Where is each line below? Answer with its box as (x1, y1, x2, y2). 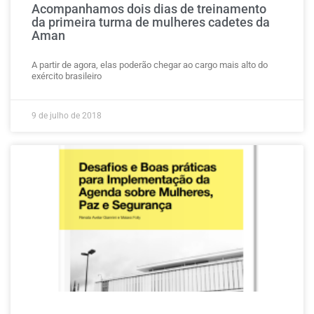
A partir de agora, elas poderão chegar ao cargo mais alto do (32, 60, 268, 70)
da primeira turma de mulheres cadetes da (32, 15, 270, 29)
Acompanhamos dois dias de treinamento (32, 1, 266, 16)
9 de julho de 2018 (32, 111, 102, 121)
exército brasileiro (32, 71, 102, 81)
